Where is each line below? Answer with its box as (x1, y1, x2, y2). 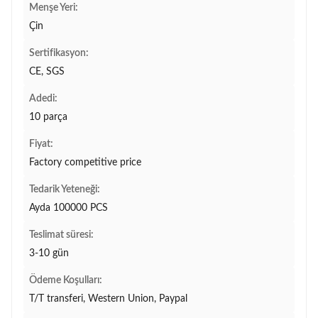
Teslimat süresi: (29, 230, 94, 240)
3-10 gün (29, 248, 69, 258)
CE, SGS (29, 67, 65, 77)
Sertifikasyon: (29, 48, 89, 58)
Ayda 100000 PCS (29, 203, 108, 213)
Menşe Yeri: (29, 3, 78, 13)
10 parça (29, 112, 67, 122)
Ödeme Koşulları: (29, 275, 102, 285)
